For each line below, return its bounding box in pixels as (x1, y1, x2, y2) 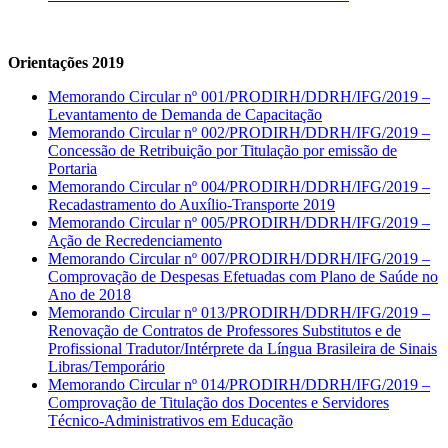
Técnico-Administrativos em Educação (48, 412, 293, 430)
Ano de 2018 (48, 286, 131, 304)
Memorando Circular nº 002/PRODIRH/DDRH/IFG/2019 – (48, 124, 430, 142)
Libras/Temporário (48, 358, 165, 376)
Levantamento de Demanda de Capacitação (48, 106, 322, 124)
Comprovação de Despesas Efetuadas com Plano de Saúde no (48, 268, 438, 286)
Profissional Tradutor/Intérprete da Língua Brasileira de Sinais (48, 340, 437, 358)
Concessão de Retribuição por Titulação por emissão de (48, 142, 397, 160)
